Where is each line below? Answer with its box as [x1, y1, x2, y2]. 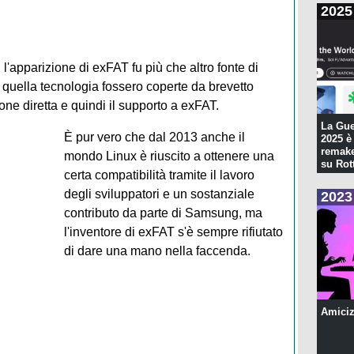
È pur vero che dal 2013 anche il [63, 130, 245, 144]
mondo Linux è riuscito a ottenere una [63, 149, 274, 163]
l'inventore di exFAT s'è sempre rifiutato [63, 224, 283, 239]
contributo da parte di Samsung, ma [63, 205, 262, 220]
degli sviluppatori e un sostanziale [63, 186, 254, 201]
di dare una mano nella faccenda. [63, 243, 250, 258]
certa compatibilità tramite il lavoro [63, 168, 254, 182]
